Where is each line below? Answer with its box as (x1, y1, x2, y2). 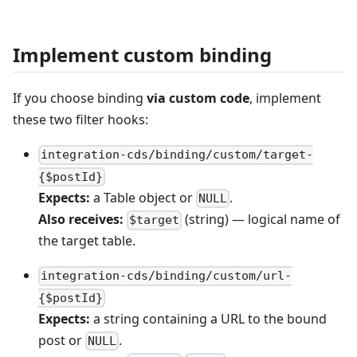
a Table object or (90, 188, 196, 206)
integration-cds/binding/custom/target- (41, 147, 314, 163)
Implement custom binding (13, 41, 272, 68)
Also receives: (38, 210, 124, 229)
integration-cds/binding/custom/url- (41, 269, 292, 284)
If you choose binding (13, 89, 147, 108)
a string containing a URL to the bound (90, 309, 327, 328)
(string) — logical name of (182, 210, 341, 229)
